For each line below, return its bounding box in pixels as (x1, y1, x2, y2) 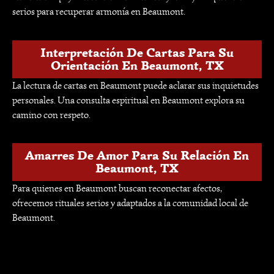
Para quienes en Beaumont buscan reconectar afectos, (12, 182, 222, 195)
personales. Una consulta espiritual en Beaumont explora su (12, 94, 245, 106)
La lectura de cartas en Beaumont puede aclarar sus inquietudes (12, 79, 259, 92)
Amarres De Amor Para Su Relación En (25, 147, 249, 165)
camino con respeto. (12, 108, 91, 121)
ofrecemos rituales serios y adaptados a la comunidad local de (12, 197, 248, 210)
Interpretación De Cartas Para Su (40, 43, 234, 61)
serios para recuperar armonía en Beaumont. (12, 6, 185, 18)
